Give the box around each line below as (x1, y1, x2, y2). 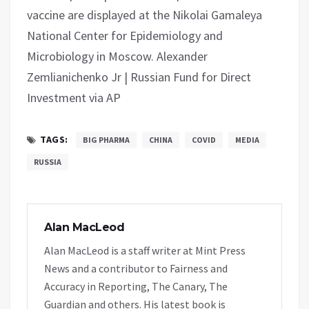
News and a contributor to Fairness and (44, 261, 228, 275)
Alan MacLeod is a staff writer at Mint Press (44, 243, 246, 257)
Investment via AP (27, 89, 121, 106)
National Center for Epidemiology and (27, 27, 223, 43)
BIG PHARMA (82, 134, 130, 145)
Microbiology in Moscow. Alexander (27, 48, 208, 64)
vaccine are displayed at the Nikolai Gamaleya (27, 6, 262, 23)
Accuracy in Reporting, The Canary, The (44, 279, 228, 293)
